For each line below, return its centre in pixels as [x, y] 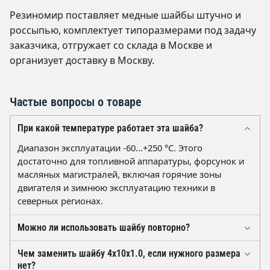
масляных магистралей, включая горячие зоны [119, 174]
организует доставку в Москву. [82, 61]
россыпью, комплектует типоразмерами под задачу [133, 30]
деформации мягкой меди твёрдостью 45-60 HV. [121, 261]
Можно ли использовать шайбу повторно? [104, 228]
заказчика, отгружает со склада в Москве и [111, 46]
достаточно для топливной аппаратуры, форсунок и [131, 161]
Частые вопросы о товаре [76, 102]
